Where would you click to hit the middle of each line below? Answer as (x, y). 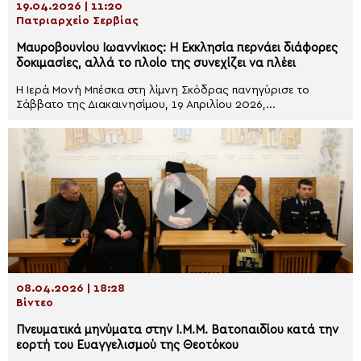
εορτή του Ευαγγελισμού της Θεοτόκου (127, 345)
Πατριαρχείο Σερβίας (77, 21)
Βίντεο (35, 303)
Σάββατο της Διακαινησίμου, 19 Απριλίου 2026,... (146, 105)
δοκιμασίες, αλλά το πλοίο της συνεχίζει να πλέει (156, 63)
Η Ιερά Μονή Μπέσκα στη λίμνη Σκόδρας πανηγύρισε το (163, 90)
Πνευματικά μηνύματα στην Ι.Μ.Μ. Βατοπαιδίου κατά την (177, 330)
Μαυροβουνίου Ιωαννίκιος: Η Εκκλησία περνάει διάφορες (177, 48)
